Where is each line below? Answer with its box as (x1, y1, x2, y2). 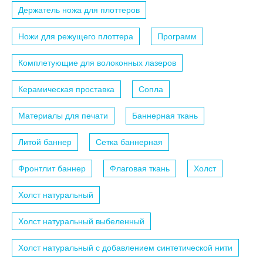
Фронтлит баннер (18, 163, 86, 173)
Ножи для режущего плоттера (18, 31, 133, 41)
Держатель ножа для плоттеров (18, 5, 140, 15)
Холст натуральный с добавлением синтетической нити (18, 242, 232, 252)
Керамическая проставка (18, 84, 114, 94)
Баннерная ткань (132, 110, 198, 120)
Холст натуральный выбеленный (18, 216, 144, 226)
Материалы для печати (18, 110, 108, 120)
